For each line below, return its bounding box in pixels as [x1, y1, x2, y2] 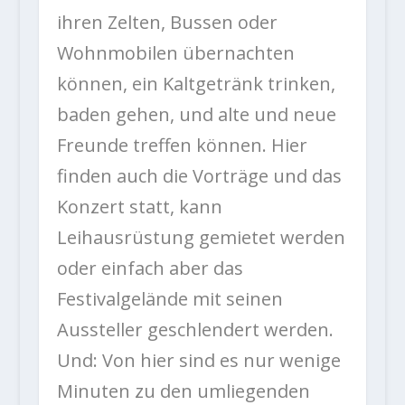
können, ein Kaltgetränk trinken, [56, 71, 335, 97]
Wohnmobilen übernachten [56, 41, 295, 66]
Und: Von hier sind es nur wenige [56, 348, 341, 373]
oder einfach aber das [56, 256, 243, 281]
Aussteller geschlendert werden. [56, 317, 334, 343]
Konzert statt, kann [56, 194, 222, 220]
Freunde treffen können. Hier [56, 133, 307, 158]
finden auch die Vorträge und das [56, 164, 342, 189]
